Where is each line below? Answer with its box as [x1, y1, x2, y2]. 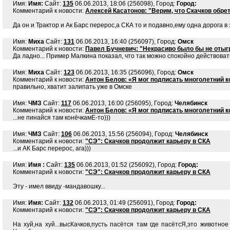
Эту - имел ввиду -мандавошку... [13, 183, 105, 190]
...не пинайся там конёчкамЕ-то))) [13, 114, 110, 121]
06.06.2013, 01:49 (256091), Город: [73, 199, 177, 206]
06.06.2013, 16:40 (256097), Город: [74, 38, 178, 45]
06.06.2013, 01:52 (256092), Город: [75, 161, 178, 168]
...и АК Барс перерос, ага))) [13, 145, 91, 152]
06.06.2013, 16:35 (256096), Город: [74, 69, 178, 76]
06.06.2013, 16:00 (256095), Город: [71, 100, 175, 107]
